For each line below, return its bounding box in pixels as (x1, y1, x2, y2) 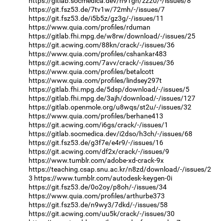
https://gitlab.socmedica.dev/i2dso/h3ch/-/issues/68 (29, 130, 192, 138)
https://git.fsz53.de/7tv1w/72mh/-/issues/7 (29, 5, 165, 14)
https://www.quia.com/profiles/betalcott (29, 68, 154, 76)
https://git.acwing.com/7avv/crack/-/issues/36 (29, 59, 174, 67)
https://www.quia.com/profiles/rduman (29, 23, 150, 32)
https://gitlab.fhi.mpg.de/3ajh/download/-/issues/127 (29, 94, 195, 103)
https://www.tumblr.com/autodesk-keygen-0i (34, 174, 172, 183)
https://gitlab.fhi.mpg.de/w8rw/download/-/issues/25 (29, 32, 195, 40)
